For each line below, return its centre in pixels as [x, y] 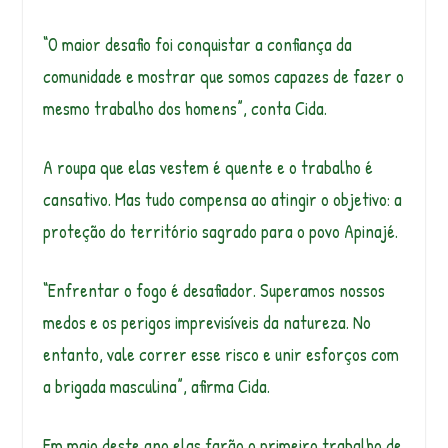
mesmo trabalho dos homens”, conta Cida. [184, 109]
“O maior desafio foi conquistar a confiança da [197, 45]
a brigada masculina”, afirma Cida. [156, 387]
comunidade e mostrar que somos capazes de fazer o [223, 77]
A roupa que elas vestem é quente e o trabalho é [207, 168]
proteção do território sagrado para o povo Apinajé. [220, 232]
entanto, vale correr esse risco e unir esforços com [220, 355]
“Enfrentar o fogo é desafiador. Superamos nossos [213, 291]
